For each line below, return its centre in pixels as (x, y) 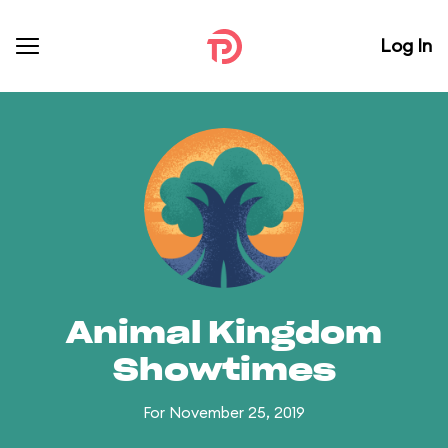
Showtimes (224, 371)
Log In (406, 45)
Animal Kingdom (224, 334)
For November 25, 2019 (224, 412)
